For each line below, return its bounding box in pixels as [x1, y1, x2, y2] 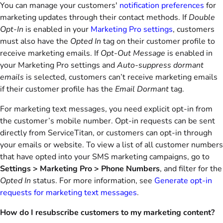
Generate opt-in [154, 175, 212, 186]
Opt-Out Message [101, 48, 165, 59]
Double [189, 12, 215, 23]
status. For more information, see [31, 175, 154, 186]
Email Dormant [115, 84, 169, 95]
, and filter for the [160, 163, 222, 174]
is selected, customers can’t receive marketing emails [24, 72, 218, 83]
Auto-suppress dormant [117, 60, 204, 71]
